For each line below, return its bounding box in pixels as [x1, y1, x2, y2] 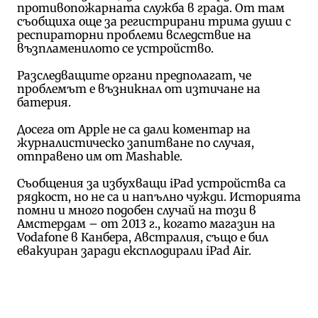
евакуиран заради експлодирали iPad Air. [16, 243, 257, 258]
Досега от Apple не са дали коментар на [16, 121, 251, 136]
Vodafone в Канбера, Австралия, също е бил [16, 229, 268, 244]
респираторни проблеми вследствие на [16, 27, 251, 42]
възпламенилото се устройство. [16, 40, 216, 55]
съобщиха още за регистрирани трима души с [16, 13, 291, 28]
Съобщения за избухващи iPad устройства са [16, 175, 286, 190]
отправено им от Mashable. [16, 148, 185, 163]
